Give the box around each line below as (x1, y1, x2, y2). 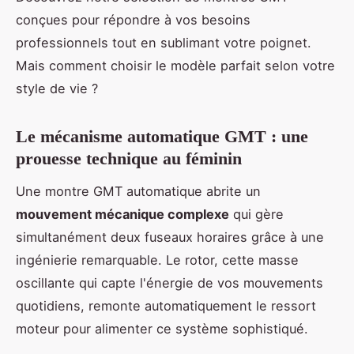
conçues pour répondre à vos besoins (16, 12, 250, 28)
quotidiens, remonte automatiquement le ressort (16, 298, 316, 314)
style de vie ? (16, 81, 98, 97)
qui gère (229, 206, 284, 223)
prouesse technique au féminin (16, 149, 242, 169)
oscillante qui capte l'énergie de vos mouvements (16, 275, 323, 292)
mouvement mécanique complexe (16, 206, 229, 223)
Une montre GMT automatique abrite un (16, 183, 261, 200)
